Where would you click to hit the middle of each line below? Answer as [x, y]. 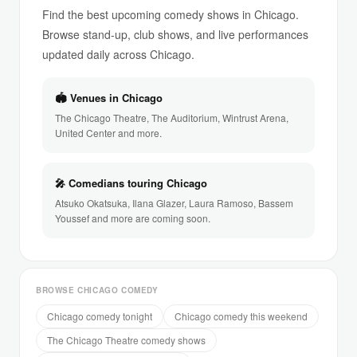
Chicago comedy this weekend [241, 316]
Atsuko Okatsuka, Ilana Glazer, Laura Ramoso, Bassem [174, 202]
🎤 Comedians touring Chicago [131, 182]
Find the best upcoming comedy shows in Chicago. [171, 14]
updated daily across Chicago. [118, 54]
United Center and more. [108, 132]
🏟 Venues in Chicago [109, 97]
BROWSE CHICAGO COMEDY [97, 290]
